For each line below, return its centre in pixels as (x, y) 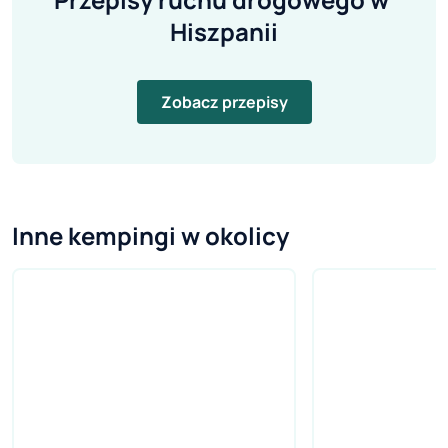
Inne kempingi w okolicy (150, 236)
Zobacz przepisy (224, 102)
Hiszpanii (224, 32)
